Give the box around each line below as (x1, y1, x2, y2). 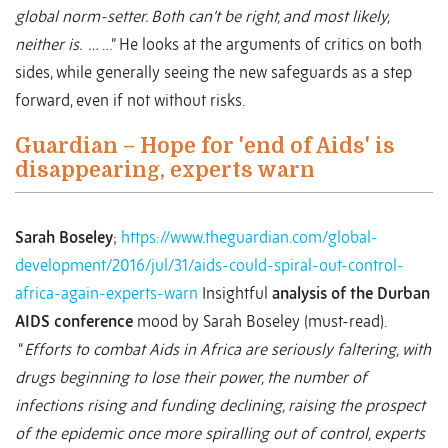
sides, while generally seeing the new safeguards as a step (15, 62, 412, 83)
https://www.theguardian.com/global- (121, 227, 378, 248)
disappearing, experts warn (15, 158, 315, 183)
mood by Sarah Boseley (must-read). (133, 311, 386, 332)
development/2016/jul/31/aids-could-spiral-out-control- (15, 255, 404, 276)
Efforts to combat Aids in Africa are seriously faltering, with (24, 339, 431, 360)
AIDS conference (15, 311, 133, 332)
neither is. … (15, 34, 99, 55)
